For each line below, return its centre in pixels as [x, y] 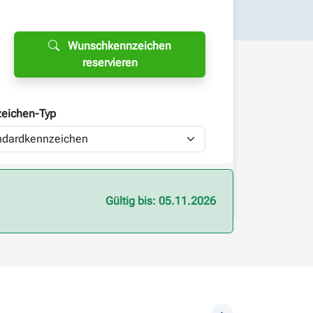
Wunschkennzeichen [120, 46]
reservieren [110, 63]
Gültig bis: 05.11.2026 [160, 201]
